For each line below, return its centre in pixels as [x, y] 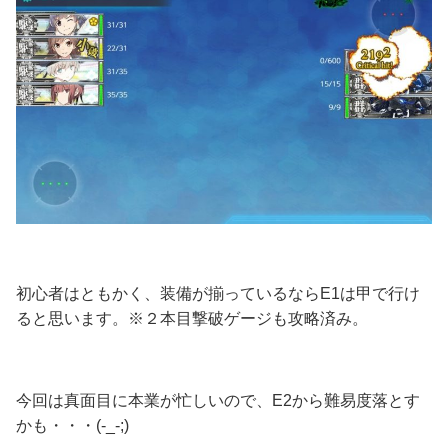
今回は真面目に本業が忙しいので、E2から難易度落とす [218, 400]
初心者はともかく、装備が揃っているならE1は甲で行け [218, 293]
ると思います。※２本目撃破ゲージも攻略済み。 [192, 318]
